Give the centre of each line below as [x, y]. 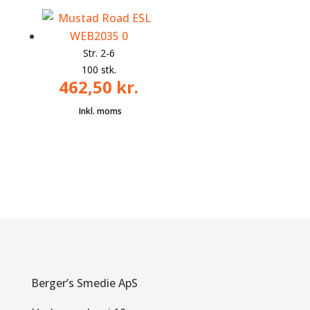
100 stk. [99, 70]
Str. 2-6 [99, 53]
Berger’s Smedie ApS [84, 283]
